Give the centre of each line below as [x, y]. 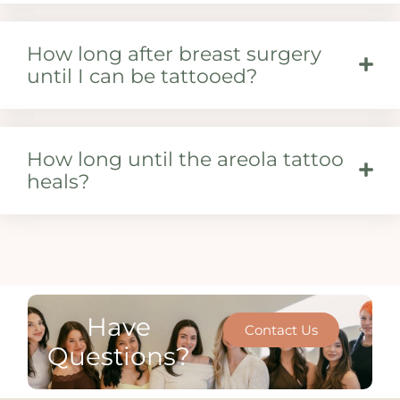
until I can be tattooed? [142, 76]
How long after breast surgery [174, 54]
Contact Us [282, 330]
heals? [58, 182]
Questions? [118, 357]
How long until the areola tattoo [185, 159]
